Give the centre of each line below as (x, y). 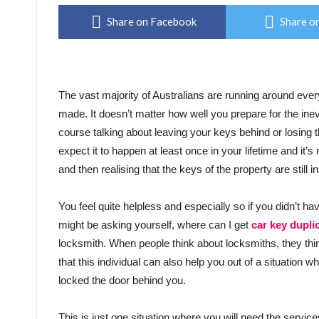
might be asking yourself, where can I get (153, 225)
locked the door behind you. (122, 280)
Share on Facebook (152, 21)
